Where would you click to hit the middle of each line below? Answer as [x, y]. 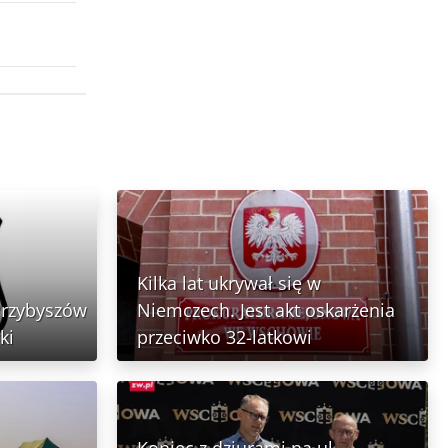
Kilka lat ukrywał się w [229, 283]
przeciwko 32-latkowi [224, 337]
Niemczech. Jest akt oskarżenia [266, 310]
